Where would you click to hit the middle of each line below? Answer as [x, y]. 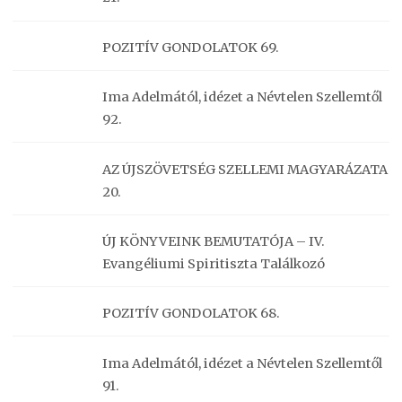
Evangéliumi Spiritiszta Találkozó [214, 263]
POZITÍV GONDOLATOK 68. [192, 314]
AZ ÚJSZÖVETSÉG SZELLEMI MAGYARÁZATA [245, 169]
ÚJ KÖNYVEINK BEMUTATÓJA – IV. [214, 241]
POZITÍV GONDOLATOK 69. [191, 47]
